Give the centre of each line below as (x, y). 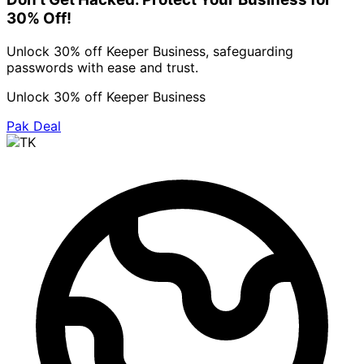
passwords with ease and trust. (102, 68)
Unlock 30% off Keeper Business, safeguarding (150, 52)
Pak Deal (34, 126)
